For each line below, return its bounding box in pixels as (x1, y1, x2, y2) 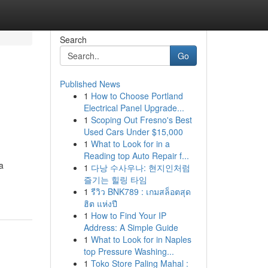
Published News (59, 78, 120, 90)
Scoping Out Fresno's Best (90, 114, 192, 126)
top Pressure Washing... (83, 245, 174, 257)
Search (59, 33, 87, 45)
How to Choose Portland (90, 90, 183, 102)
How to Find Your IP (90, 209, 166, 221)
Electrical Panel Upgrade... (83, 102, 184, 114)
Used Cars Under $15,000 (83, 126, 183, 138)
